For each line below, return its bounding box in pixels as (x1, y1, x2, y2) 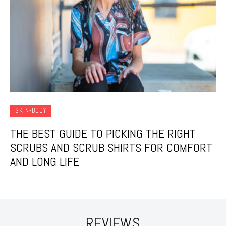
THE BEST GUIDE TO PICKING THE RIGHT (10, 125, 196, 141)
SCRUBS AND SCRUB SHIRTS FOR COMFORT (10, 139, 212, 155)
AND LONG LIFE (10, 153, 79, 169)
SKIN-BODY (15, 106, 46, 115)
